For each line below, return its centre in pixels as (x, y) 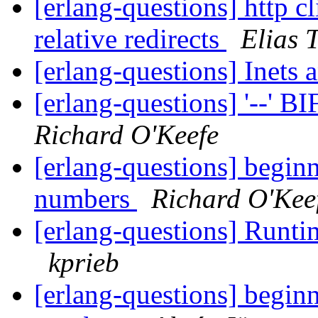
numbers (86, 199)
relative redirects (130, 39)
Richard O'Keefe (126, 135)
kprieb (84, 263)
